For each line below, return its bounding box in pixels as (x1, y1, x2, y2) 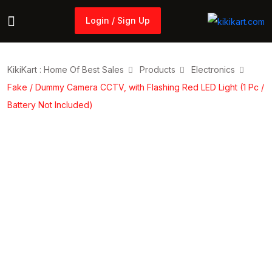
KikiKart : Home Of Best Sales (7, 64, 124, 75)
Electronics (191, 64, 235, 75)
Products (140, 64, 175, 75)
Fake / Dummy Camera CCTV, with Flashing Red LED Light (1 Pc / (7, 82, 264, 92)
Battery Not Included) (7, 100, 93, 110)
